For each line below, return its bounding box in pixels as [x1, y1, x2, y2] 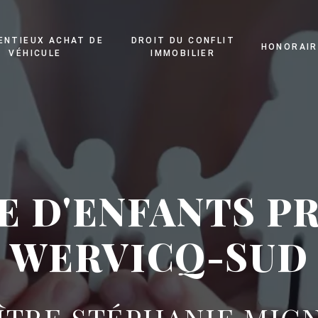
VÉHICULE [9, 48, 62, 59]
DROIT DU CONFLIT [131, 35, 235, 46]
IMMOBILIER [150, 48, 216, 59]
